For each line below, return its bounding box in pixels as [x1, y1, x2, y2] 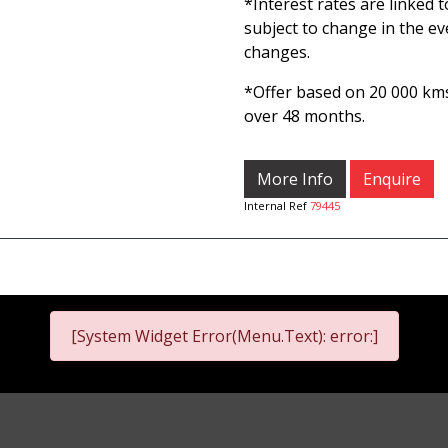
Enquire [363, 168, 421, 190]
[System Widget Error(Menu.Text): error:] [70, 325, 378, 347]
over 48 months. [244, 105, 365, 127]
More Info [257, 168, 333, 190]
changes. [244, 41, 310, 63]
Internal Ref [244, 198, 310, 213]
